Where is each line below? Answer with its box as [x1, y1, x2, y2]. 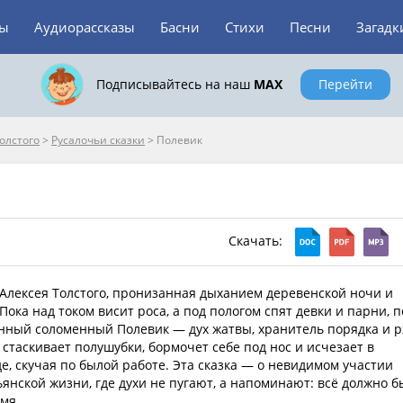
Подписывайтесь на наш [95, 76, 254, 93]
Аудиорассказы [34, 18, 135, 36]
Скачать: [228, 231, 286, 249]
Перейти [318, 76, 372, 93]
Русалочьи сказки [51, 132, 145, 148]
